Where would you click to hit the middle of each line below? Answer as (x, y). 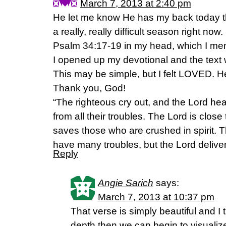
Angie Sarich (126, 183)
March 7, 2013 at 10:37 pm (156, 197)
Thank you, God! (89, 88)
